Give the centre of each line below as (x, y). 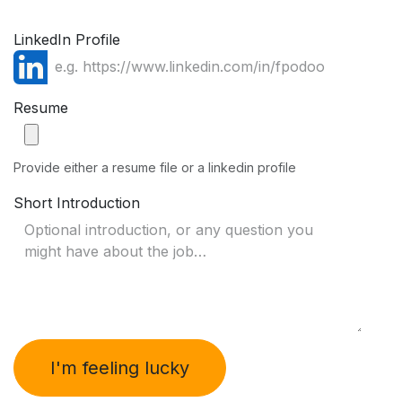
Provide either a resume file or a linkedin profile (155, 167)
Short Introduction (77, 202)
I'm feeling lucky (120, 367)
